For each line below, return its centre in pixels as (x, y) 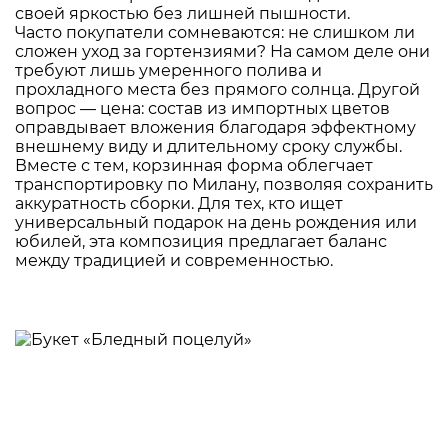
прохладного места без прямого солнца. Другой (217, 89)
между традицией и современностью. (174, 260)
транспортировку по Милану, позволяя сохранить (224, 184)
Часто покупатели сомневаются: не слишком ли (215, 32)
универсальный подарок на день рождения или (216, 222)
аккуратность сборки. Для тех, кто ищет (179, 203)
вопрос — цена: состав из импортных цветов (202, 108)
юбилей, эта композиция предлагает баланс (201, 241)
